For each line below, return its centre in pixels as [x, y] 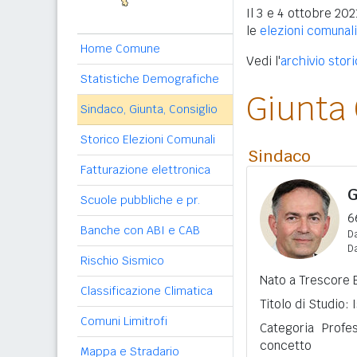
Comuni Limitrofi [124, 321]
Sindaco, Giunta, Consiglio [149, 109]
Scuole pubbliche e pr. [140, 200]
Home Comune [120, 49]
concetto [286, 345]
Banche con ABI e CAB [140, 230]
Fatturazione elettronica [145, 170]
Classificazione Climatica [147, 291]
